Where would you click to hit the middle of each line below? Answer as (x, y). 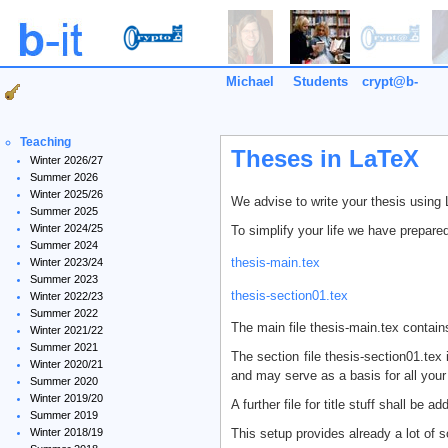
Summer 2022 (64, 313)
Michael (250, 81)
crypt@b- (390, 81)
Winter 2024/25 (66, 228)
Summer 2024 (64, 245)
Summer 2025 (64, 211)
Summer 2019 (64, 415)
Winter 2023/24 (66, 262)
